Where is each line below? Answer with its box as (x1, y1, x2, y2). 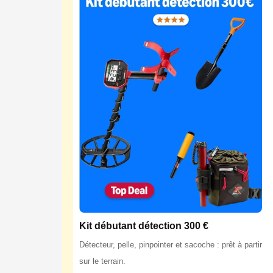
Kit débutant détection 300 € (79, 221, 208, 232)
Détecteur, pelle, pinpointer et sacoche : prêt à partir (79, 240, 262, 250)
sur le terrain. (79, 257, 126, 266)
